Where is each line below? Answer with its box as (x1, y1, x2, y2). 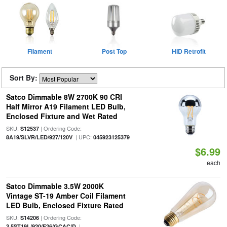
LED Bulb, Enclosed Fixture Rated (6, 200, 124, 210)
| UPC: (72, 133, 93, 141)
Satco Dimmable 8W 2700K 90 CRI (6, 92, 122, 102)
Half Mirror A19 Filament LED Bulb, (6, 101, 126, 111)
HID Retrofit (172, 47, 206, 56)
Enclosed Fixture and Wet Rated (6, 111, 118, 121)
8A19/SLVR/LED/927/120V (6, 133, 72, 141)
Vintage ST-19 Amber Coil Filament (6, 191, 126, 201)
